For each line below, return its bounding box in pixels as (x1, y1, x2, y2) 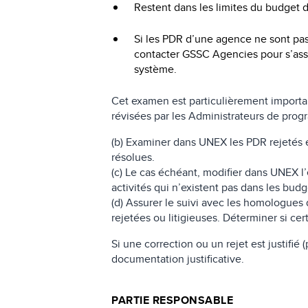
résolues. (111, 148, 155, 165)
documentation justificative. (111, 250, 245, 267)
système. (134, 60, 177, 77)
